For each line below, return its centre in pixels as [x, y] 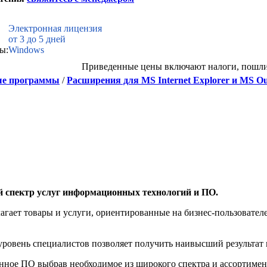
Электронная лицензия [55, 28]
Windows [26, 50]
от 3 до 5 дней [37, 39]
